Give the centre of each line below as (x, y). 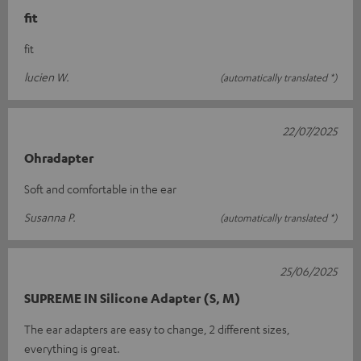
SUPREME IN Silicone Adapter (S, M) (133, 298)
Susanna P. (50, 216)
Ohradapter (59, 158)
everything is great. (72, 348)
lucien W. (47, 76)
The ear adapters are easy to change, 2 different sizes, (157, 328)
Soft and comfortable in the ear (100, 188)
